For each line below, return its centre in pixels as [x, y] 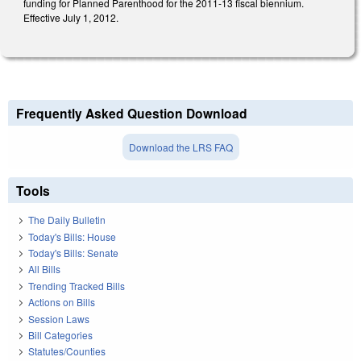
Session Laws [59, 318]
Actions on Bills [62, 302]
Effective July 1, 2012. [71, 18]
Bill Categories [60, 334]
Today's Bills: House [72, 236]
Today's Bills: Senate [73, 252]
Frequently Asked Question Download [132, 113]
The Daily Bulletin [67, 220]
